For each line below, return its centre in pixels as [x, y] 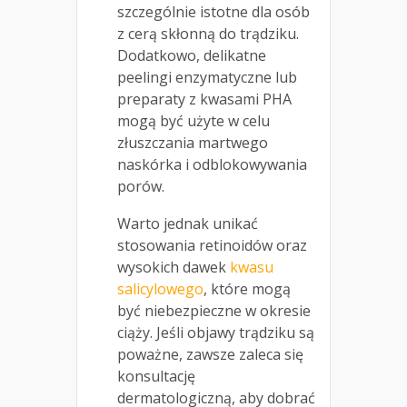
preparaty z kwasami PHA [204, 99]
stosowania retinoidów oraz [212, 246]
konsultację [156, 377]
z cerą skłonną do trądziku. [208, 34]
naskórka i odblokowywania [212, 165]
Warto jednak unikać [188, 224]
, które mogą [247, 289]
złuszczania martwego [193, 143]
